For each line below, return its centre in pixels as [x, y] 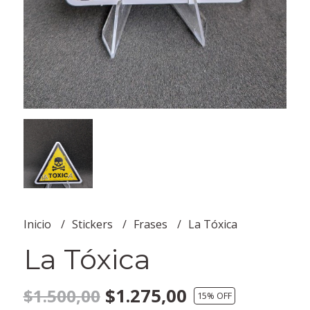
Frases [152, 224]
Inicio [38, 224]
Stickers [93, 224]
